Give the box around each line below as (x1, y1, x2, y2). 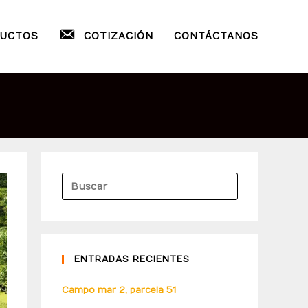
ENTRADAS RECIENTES (74, 254, 190, 265)
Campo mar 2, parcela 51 (62, 285, 176, 296)
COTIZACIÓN (84, 30, 153, 42)
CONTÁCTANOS (174, 30, 258, 42)
